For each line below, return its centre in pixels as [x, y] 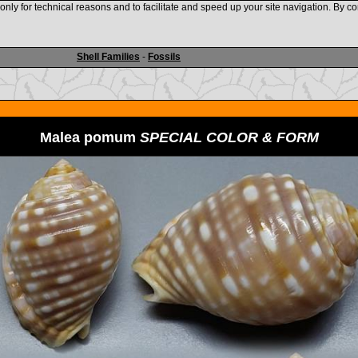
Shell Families [108, 57]
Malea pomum [89, 137]
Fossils [164, 57]
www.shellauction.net [179, 23]
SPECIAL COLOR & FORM [229, 137]
